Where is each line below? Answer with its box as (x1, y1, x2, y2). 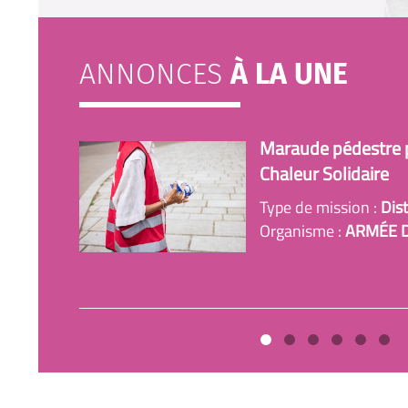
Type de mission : (260, 195, 381, 219)
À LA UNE (230, 56, 348, 91)
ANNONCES (79, 56, 230, 91)
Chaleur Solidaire (260, 159, 389, 188)
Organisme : (260, 219, 345, 243)
